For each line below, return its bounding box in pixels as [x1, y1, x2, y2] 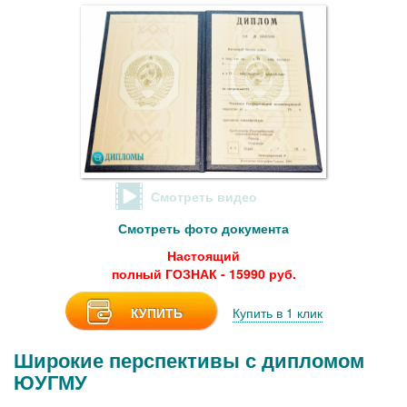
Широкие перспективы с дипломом [14, 345, 364, 375]
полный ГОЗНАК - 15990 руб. [111, 264, 296, 283]
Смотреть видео [150, 187, 257, 206]
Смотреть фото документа [118, 219, 289, 238]
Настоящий [167, 246, 240, 265]
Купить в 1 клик [232, 303, 323, 323]
